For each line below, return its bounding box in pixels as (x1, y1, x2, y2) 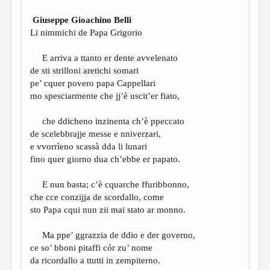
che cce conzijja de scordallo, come (30, 192, 165, 202)
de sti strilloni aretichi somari (30, 66, 139, 76)
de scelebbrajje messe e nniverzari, (30, 129, 162, 139)
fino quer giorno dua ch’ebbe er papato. (30, 154, 181, 165)
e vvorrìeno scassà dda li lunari (30, 142, 148, 152)
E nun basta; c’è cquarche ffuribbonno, (30, 180, 190, 190)
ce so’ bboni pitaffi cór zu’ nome (30, 243, 153, 253)
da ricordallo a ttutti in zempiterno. (30, 256, 161, 266)
